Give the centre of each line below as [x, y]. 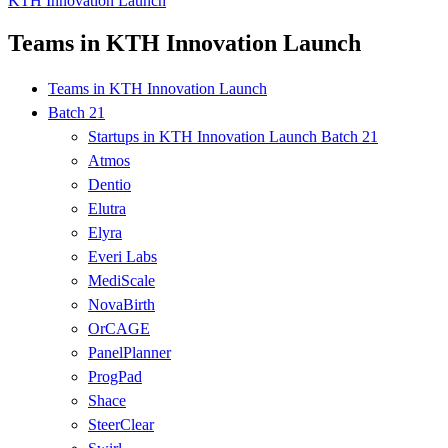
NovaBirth [121, 304]
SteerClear [121, 424]
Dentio [109, 184]
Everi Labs [122, 256]
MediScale [121, 280]
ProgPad [115, 376]
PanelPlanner [129, 352]
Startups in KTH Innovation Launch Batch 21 [233, 136]
